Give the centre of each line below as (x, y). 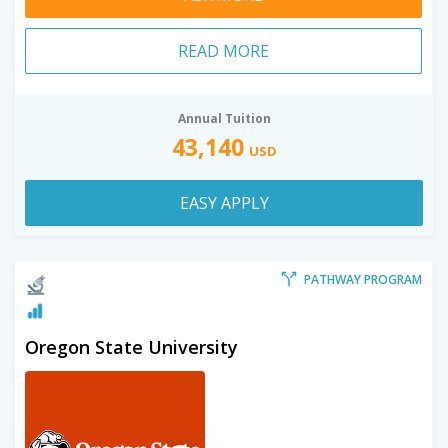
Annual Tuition (224, 118)
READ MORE (223, 50)
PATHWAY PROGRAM (363, 279)
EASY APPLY (224, 202)
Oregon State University (131, 346)
